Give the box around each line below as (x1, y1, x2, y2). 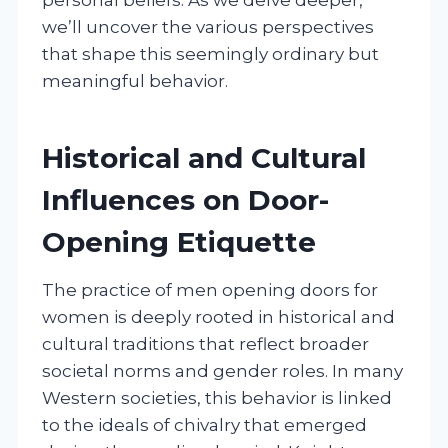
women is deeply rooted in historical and (42, 306, 395, 327)
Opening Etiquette (42, 224, 316, 259)
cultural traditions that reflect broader (42, 333, 369, 354)
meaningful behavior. (42, 70, 228, 91)
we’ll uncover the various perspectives (42, 16, 374, 37)
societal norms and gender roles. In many (42, 360, 403, 381)
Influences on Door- (42, 182, 329, 217)
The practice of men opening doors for (42, 279, 378, 300)
